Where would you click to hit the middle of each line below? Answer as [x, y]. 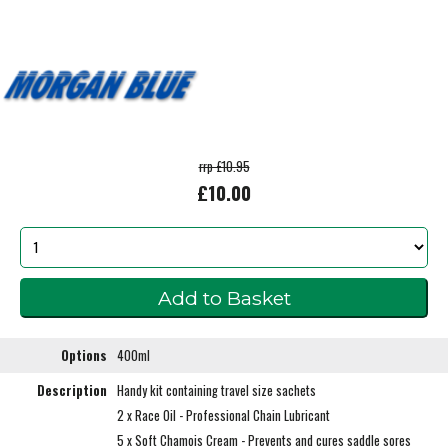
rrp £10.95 [224, 167]
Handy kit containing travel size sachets [216, 390]
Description [72, 390]
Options [84, 355]
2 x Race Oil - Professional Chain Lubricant [223, 415]
